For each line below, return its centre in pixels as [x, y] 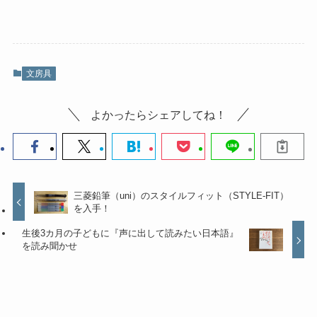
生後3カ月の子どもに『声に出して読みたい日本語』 [131, 234]
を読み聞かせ [50, 246]
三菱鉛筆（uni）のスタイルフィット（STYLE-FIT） [181, 195]
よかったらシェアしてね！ [158, 115]
